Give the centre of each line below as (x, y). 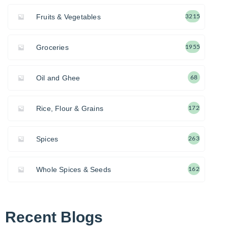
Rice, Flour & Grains (70, 108)
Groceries (52, 47)
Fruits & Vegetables (68, 17)
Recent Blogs (54, 217)
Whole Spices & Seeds (74, 169)
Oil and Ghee (58, 78)
